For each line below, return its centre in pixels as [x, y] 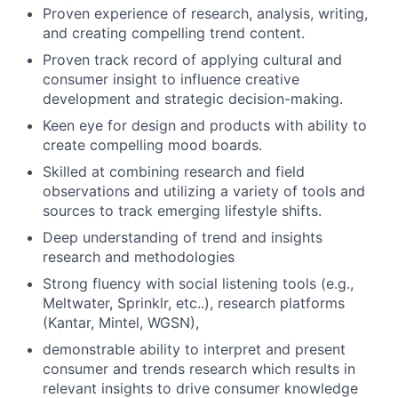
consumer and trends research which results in [199, 369]
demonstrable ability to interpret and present [194, 349]
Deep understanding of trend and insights [183, 237]
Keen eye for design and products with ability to [205, 125]
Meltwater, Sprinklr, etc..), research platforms [194, 303]
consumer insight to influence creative [171, 79]
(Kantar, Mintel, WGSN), [121, 322]
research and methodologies [139, 257]
